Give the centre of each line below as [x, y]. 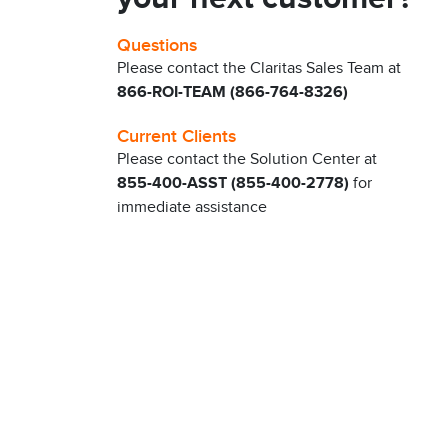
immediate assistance [192, 207]
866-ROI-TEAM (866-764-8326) [232, 92]
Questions [157, 45]
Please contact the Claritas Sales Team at [259, 68]
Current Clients [176, 136]
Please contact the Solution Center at [247, 159]
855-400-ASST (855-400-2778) [233, 183]
